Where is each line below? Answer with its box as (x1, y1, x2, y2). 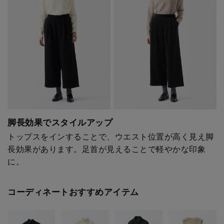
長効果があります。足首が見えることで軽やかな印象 (7, 143, 205, 154)
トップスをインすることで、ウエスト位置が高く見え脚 (7, 131, 214, 141)
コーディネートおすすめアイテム (7, 186, 139, 197)
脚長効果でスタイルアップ (7, 117, 112, 127)
